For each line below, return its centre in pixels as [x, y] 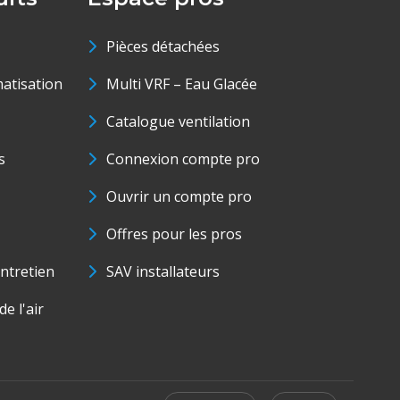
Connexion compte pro [183, 159]
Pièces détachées [162, 46]
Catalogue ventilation [178, 121]
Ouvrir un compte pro [179, 196]
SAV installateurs [162, 271]
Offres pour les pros [174, 234]
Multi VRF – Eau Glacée [181, 84]
